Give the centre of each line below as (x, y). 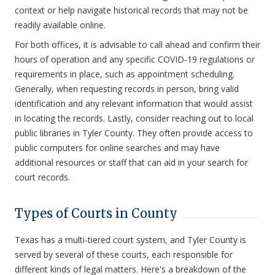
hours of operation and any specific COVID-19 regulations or (135, 59)
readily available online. (60, 25)
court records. (42, 177)
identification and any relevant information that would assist (134, 103)
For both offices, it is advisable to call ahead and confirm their (137, 45)
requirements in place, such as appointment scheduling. (125, 74)
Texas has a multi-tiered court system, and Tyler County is (130, 240)
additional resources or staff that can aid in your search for (131, 162)
